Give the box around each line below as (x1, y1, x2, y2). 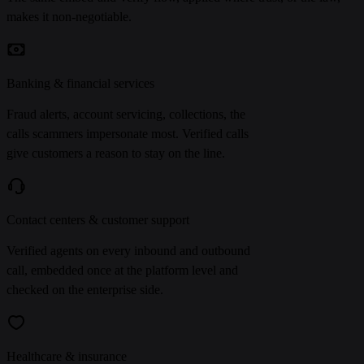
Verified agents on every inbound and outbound (6, 244, 250, 258)
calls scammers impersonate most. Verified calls (6, 127, 249, 141)
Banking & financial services (6, 76, 154, 91)
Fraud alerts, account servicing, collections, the (6, 107, 245, 122)
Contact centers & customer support (6, 213, 189, 227)
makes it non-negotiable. (6, 10, 132, 24)
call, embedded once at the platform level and (6, 263, 238, 278)
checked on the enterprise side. (6, 283, 163, 297)
